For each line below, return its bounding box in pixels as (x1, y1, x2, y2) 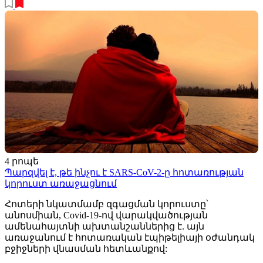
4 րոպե (5, 156, 39, 167)
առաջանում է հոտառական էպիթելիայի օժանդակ (5, 232, 255, 243)
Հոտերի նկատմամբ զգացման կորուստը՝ (5, 199, 208, 210)
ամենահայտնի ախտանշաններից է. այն (5, 221, 204, 232)
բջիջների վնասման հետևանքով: (5, 244, 167, 254)
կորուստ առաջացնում (5, 178, 117, 189)
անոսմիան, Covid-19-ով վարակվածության (5, 210, 208, 221)
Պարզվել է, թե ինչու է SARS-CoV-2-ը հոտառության (5, 167, 244, 178)
